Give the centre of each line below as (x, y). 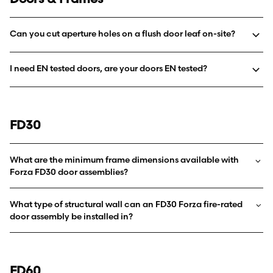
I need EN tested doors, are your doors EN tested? (108, 68)
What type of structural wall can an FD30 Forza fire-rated (126, 204)
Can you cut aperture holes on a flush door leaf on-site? (122, 33)
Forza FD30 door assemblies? (69, 172)
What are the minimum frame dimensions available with (124, 159)
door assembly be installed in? (71, 216)
